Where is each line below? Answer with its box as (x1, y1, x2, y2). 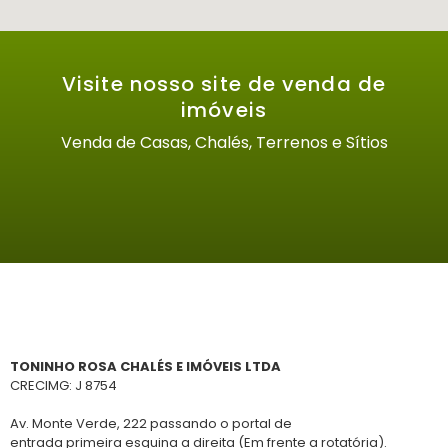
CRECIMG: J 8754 (10, 375, 117, 395)
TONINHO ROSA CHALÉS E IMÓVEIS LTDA (10, 356, 281, 376)
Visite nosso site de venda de (62, 70, 386, 99)
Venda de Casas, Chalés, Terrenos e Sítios (60, 131, 388, 155)
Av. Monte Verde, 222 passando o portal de (10, 413, 292, 433)
